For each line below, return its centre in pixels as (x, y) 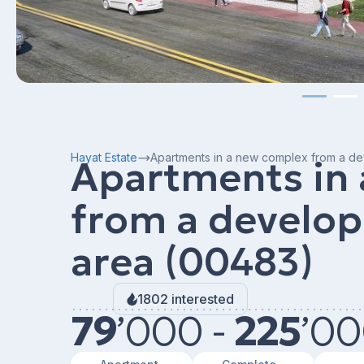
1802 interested (186, 299)
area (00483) (192, 262)
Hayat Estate (104, 157)
